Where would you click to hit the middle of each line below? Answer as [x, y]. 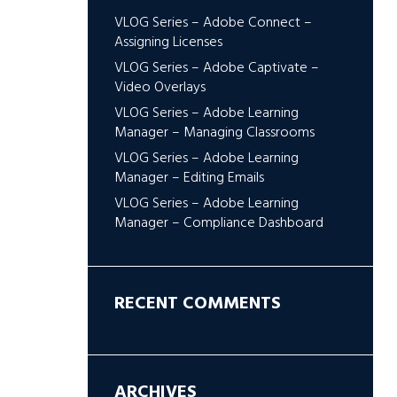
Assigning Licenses [168, 42]
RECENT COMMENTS [197, 304]
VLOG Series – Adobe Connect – [213, 23]
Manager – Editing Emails [189, 178]
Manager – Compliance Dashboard [218, 223]
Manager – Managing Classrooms [214, 132]
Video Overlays [160, 87]
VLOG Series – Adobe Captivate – [216, 68]
